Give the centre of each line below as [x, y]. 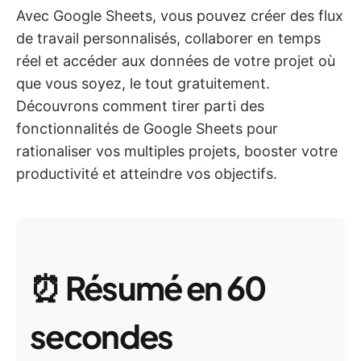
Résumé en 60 [165, 287]
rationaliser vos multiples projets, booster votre [177, 151]
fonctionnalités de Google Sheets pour [147, 129]
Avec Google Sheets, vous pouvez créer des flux [180, 16]
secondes [102, 336]
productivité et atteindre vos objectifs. [147, 174]
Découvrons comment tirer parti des [140, 106]
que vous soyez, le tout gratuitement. [143, 83]
